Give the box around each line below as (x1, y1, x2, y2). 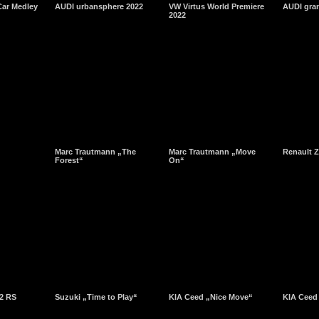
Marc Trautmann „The (55, 147, 136, 156)
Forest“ (55, 156, 83, 164)
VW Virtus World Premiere (169, 2, 264, 11)
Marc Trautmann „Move (169, 147, 256, 156)
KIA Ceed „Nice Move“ (169, 293, 253, 301)
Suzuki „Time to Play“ (55, 293, 137, 301)
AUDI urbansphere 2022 (55, 2, 143, 11)
